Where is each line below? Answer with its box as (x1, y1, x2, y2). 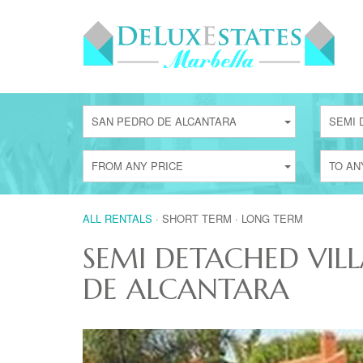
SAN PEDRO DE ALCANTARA (92, 113, 237, 129)
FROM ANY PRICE (92, 158, 183, 173)
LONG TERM (241, 211, 303, 226)
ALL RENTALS (83, 211, 152, 226)
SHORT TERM (162, 211, 232, 226)
